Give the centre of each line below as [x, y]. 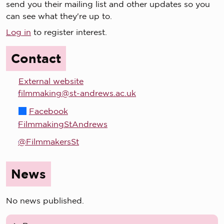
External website [51, 81]
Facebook [48, 111]
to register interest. [69, 32]
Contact [36, 58]
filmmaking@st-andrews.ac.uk [77, 93]
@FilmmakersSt [48, 142]
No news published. [45, 200]
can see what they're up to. [59, 16]
